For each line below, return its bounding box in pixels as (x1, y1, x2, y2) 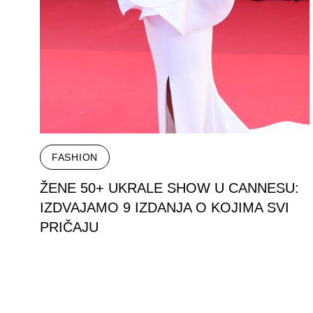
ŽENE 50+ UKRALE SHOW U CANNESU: (40, 180, 299, 196)
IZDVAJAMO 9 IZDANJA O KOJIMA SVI (40, 199, 289, 215)
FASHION (52, 151, 98, 163)
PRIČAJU (40, 219, 99, 235)
